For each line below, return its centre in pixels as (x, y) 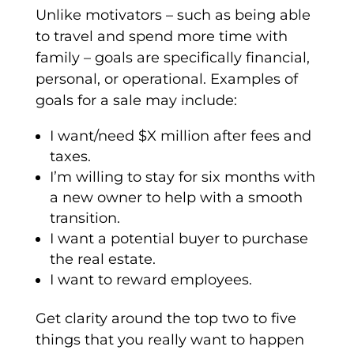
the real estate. (102, 260)
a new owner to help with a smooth (176, 198)
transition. (85, 218)
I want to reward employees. (151, 280)
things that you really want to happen (169, 340)
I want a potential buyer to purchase (179, 239)
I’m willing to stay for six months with (182, 177)
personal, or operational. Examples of (166, 79)
